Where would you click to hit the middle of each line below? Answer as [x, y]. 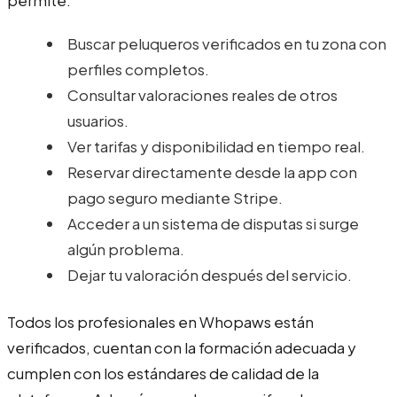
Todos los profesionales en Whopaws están [160, 321]
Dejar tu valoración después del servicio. [210, 274]
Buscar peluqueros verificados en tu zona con [227, 43]
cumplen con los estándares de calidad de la [163, 373]
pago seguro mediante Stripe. [175, 197]
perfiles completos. [138, 69]
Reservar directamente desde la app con [212, 171]
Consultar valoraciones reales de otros [202, 94]
